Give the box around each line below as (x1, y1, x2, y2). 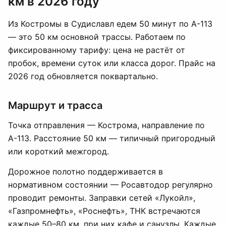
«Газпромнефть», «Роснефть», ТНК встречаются (8, 206, 200, 216)
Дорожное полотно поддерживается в (8, 166, 163, 177)
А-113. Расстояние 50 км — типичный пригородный (8, 133, 215, 143)
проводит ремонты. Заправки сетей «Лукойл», (8, 193, 195, 203)
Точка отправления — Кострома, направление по (8, 120, 205, 130)
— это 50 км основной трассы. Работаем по (8, 32, 186, 42)
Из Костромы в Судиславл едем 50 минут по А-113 (8, 19, 212, 29)
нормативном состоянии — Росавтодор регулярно (8, 180, 213, 190)
